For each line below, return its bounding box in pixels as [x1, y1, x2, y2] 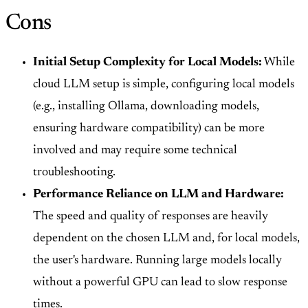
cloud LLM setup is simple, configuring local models [33, 78, 294, 91]
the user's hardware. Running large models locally [33, 254, 282, 267]
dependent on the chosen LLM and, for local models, [33, 232, 300, 245]
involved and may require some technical [33, 144, 237, 157]
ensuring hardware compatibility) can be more [33, 122, 265, 135]
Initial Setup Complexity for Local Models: [33, 56, 262, 69]
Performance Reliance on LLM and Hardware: [33, 188, 284, 201]
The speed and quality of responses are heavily [33, 210, 268, 223]
